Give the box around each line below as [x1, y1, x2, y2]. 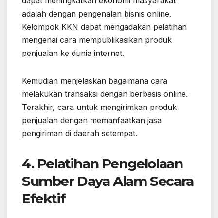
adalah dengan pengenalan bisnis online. [22, 8, 171, 18]
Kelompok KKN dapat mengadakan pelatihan [22, 21, 187, 32]
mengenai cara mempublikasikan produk [22, 35, 172, 45]
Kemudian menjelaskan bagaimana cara [22, 75, 167, 86]
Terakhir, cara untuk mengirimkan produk [22, 102, 177, 112]
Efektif [22, 190, 66, 207]
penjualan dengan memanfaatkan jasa [22, 115, 162, 125]
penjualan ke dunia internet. [22, 48, 124, 58]
